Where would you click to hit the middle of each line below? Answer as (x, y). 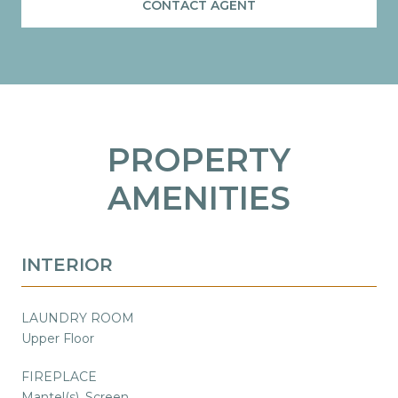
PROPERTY (199, 159)
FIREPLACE (59, 376)
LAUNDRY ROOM (78, 318)
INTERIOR (67, 264)
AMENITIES (199, 198)
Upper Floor (58, 338)
